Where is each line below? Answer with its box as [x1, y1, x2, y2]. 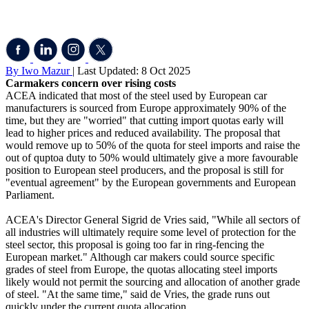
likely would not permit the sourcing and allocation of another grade [6, 276, 300, 288]
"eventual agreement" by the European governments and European [6, 177, 296, 189]
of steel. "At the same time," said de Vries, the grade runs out [6, 288, 270, 301]
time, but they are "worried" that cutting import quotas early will [6, 114, 283, 127]
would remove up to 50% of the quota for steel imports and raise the [6, 139, 300, 152]
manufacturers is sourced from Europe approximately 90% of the [6, 102, 286, 114]
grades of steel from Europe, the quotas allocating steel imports [6, 263, 277, 276]
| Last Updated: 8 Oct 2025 [72, 65, 190, 77]
